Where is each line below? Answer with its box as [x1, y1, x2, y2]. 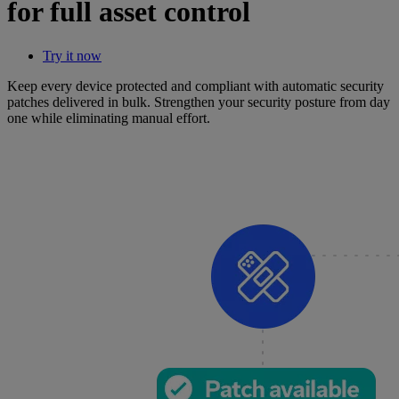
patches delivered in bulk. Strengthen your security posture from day [7, 94, 390, 110]
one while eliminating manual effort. [7, 110, 210, 126]
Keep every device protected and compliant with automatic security [7, 77, 384, 94]
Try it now [43, 47, 102, 63]
